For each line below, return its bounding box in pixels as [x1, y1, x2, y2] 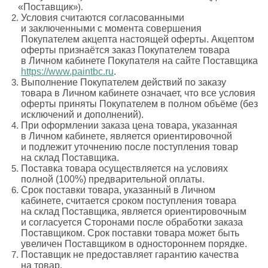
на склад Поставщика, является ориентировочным [21, 206, 246, 217]
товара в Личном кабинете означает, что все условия [21, 88, 255, 99]
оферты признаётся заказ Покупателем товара [21, 45, 230, 56]
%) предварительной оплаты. [75, 174, 205, 185]
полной [21, 174, 53, 185]
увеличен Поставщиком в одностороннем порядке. [21, 239, 247, 249]
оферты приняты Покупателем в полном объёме [21, 99, 237, 109]
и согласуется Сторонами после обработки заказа [21, 217, 243, 228]
